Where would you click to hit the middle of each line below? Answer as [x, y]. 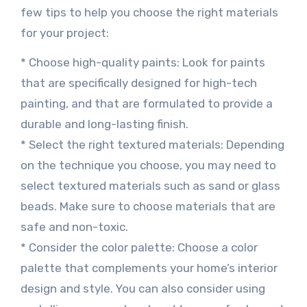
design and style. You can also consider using [143, 288]
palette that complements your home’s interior [149, 268]
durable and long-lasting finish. [104, 124]
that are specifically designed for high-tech [138, 83]
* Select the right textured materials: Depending [152, 145]
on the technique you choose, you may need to [148, 165]
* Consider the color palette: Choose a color [139, 247]
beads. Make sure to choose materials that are [148, 206]
